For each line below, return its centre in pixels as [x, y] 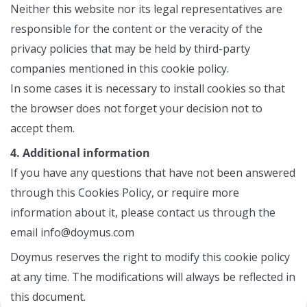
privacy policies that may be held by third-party [130, 49]
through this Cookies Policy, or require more [125, 193]
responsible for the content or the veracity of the [136, 29]
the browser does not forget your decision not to [136, 108]
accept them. [42, 128]
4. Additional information [80, 153]
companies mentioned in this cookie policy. [120, 69]
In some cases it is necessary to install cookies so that [148, 88]
